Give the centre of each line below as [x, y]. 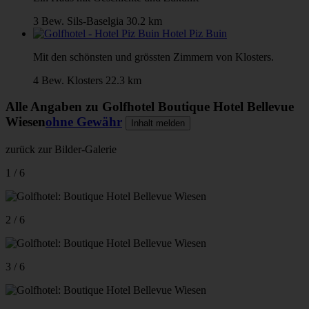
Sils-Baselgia [95, 21]
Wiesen [26, 122]
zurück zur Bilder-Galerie [61, 149]
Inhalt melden [158, 123]
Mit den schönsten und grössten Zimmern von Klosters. [153, 57]
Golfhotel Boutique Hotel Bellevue [198, 107]
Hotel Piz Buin [195, 33]
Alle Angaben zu [54, 107]
